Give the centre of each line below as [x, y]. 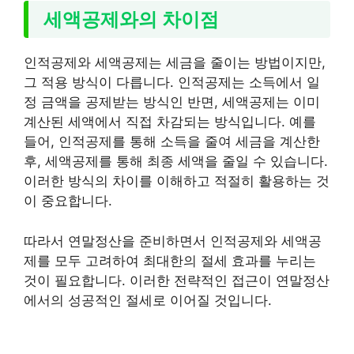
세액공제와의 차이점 [132, 19]
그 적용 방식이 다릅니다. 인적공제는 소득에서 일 [172, 83]
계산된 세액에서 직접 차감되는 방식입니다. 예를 [170, 122]
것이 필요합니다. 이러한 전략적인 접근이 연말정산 [177, 280]
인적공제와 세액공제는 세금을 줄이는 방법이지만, [175, 63]
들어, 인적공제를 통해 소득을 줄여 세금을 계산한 [172, 142]
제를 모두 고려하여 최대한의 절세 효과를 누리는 [170, 260]
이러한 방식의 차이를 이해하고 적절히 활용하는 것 [177, 181]
